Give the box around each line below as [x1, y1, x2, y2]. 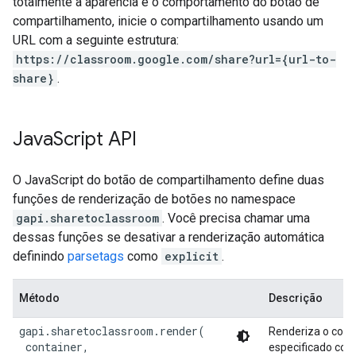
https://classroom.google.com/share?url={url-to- [16, 52, 336, 68]
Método [19, 292, 60, 305]
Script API [53, 127, 137, 152]
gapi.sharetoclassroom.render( [19, 323, 205, 339]
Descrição [269, 292, 323, 305]
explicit [164, 249, 219, 265]
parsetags [68, 249, 124, 265]
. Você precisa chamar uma [162, 211, 310, 226]
